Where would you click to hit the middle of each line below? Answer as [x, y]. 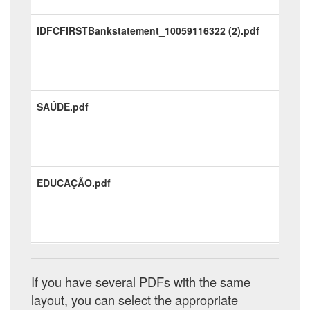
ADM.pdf [57, 259]
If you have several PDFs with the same [141, 282]
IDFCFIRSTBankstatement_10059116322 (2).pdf [148, 30]
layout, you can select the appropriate [135, 300]
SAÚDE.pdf [63, 107]
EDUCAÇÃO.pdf [74, 183]
